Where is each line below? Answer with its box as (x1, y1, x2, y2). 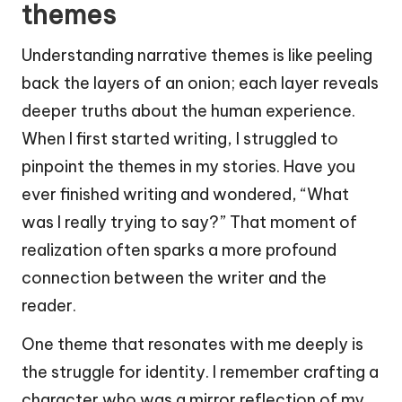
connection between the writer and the (22, 267, 327, 289)
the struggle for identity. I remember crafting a (22, 362, 379, 383)
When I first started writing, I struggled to (22, 128, 338, 150)
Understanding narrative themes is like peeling (22, 45, 372, 66)
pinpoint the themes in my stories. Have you (22, 156, 355, 178)
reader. (22, 295, 76, 317)
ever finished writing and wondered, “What (22, 184, 349, 205)
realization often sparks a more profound (22, 240, 336, 261)
